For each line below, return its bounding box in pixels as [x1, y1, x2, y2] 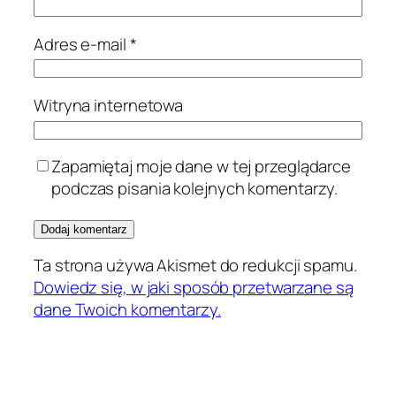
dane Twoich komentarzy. [34, 298, 221, 322]
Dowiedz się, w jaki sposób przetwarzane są [34, 276, 354, 300]
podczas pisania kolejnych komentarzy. [51, 177, 339, 201]
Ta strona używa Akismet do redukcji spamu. [34, 254, 357, 278]
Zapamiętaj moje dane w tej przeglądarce [51, 155, 352, 179]
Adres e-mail [34, 32, 130, 56]
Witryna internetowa [34, 93, 184, 117]
